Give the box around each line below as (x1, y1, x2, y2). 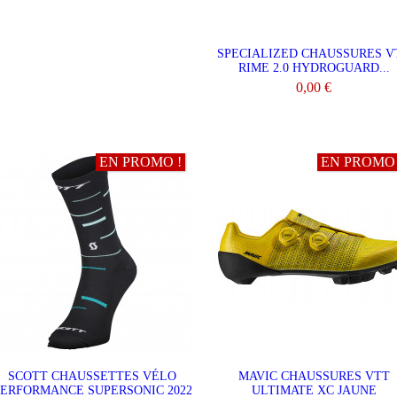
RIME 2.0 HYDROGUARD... (237, 61, 390, 74)
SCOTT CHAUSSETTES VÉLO (8, 370, 176, 383)
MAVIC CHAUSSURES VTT (237, 370, 390, 383)
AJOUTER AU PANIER (242, 105, 385, 121)
